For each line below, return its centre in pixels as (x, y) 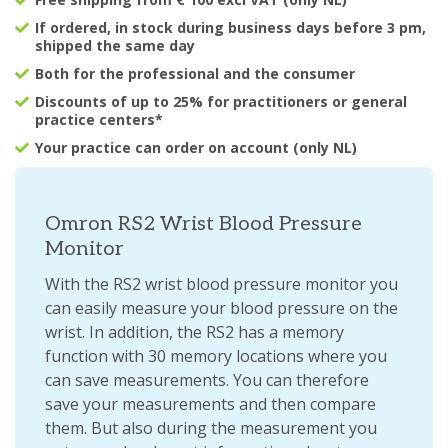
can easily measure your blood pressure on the (221, 308)
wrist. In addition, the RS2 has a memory (194, 332)
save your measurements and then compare (210, 404)
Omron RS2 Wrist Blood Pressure (203, 224)
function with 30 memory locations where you (216, 356)
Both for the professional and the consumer (195, 73)
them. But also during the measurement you (211, 428)
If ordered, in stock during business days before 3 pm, (230, 27)
